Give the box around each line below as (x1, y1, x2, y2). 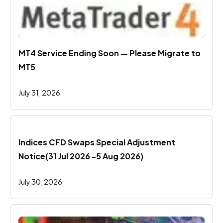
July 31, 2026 (18, 88, 60, 98)
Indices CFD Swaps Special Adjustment (18, 137, 175, 148)
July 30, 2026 (18, 177, 62, 187)
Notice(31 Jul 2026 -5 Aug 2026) (18, 151, 143, 162)
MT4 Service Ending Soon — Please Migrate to (18, 48, 201, 59)
